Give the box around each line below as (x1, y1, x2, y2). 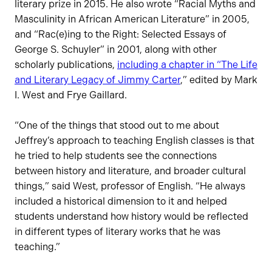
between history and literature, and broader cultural (15, 165, 246, 177)
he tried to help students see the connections (15, 149, 217, 161)
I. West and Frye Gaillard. (15, 89, 127, 101)
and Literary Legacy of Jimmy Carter (15, 73, 180, 86)
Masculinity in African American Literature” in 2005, (15, 13, 250, 25)
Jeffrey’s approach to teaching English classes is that (15, 134, 254, 146)
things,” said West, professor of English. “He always (15, 180, 245, 192)
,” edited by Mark (180, 73, 257, 86)
